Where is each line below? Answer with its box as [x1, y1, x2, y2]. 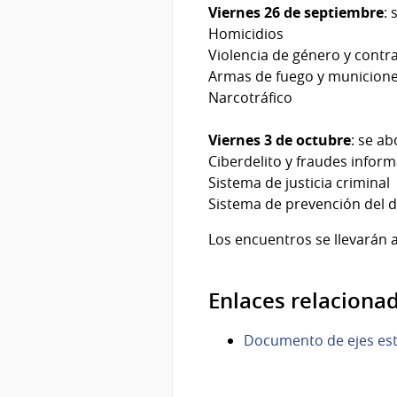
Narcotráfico [208, 87, 292, 107]
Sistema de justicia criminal [208, 172, 390, 192]
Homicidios [208, 23, 284, 43]
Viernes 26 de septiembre [208, 2, 384, 22]
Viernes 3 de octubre [208, 129, 351, 150]
